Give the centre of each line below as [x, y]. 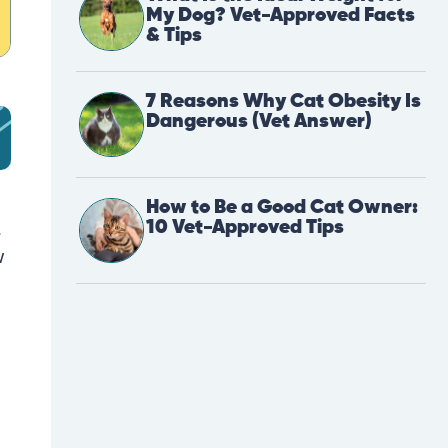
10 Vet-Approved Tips [245, 228]
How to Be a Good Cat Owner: [282, 208]
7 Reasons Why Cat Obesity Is [283, 102]
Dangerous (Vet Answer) [259, 122]
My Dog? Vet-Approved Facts [280, 16]
